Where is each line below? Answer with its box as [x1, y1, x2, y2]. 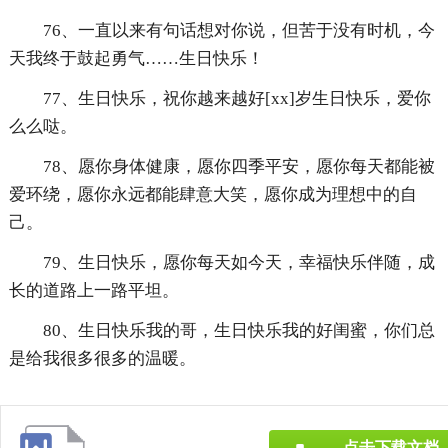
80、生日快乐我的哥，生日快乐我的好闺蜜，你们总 [42, 321, 435, 341]
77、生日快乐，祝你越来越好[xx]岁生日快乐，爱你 [42, 89, 431, 109]
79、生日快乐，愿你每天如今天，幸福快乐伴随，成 [42, 253, 435, 273]
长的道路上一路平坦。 [8, 281, 179, 301]
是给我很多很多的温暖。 [8, 349, 196, 369]
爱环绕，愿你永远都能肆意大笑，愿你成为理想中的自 [8, 185, 417, 205]
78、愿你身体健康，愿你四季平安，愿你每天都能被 [42, 157, 435, 177]
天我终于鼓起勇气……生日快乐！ [8, 49, 264, 69]
